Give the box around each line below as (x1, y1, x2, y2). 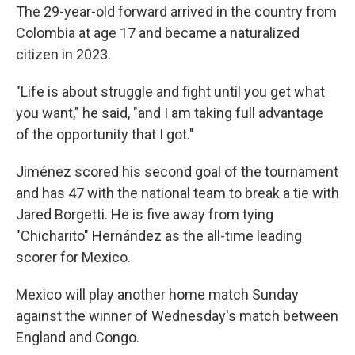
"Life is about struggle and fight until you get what (16, 83, 325, 100)
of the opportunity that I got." (16, 126, 194, 143)
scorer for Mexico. (16, 249, 131, 265)
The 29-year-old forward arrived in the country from (16, 3, 337, 20)
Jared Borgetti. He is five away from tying (16, 206, 273, 223)
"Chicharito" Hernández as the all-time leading (16, 227, 302, 244)
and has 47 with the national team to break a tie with (16, 185, 339, 201)
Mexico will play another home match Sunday (16, 286, 299, 303)
